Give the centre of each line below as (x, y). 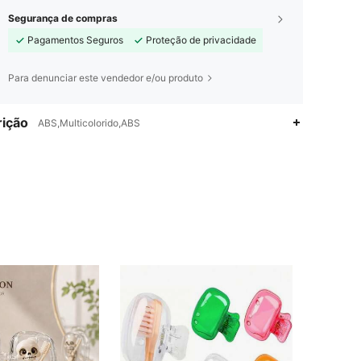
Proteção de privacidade (201, 39)
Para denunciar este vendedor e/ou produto (106, 77)
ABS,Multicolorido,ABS (89, 122)
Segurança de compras (63, 18)
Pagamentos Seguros (75, 39)
